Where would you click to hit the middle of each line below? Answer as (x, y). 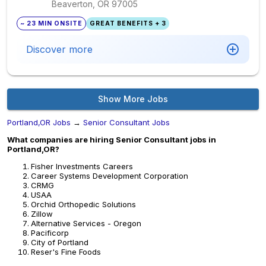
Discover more (59, 49)
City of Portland (60, 242)
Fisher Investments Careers (82, 166)
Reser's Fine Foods (66, 251)
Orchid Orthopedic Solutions (83, 204)
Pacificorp (50, 232)
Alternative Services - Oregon (86, 223)
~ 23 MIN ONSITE (52, 23)
